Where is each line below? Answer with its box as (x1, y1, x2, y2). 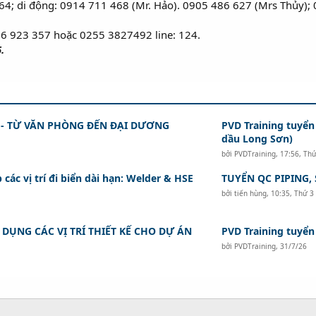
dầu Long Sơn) (221, 131, 293, 145)
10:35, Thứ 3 (271, 188, 315, 198)
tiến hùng (234, 188, 267, 198)
